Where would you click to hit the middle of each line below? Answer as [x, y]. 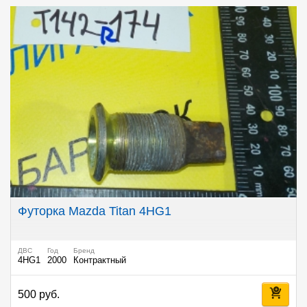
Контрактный [100, 260]
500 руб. [39, 294]
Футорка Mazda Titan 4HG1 [95, 211]
